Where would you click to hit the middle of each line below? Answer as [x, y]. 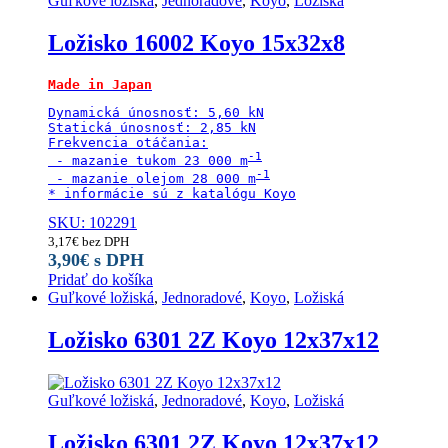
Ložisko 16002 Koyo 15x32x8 [196, 42]
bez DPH [104, 242]
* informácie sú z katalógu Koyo [172, 194]
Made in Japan [100, 84]
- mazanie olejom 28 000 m [152, 179]
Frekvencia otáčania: [128, 142]
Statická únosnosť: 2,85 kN [152, 127]
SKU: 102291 [92, 223]
